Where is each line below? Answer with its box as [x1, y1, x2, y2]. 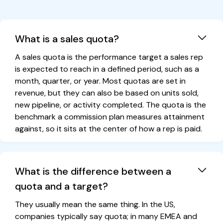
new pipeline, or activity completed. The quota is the [15, 100, 206, 110]
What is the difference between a [15, 165, 171, 178]
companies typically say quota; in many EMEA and [15, 211, 197, 222]
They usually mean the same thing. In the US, [15, 199, 175, 210]
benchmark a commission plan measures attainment [15, 111, 205, 122]
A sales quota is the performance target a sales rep [15, 52, 203, 62]
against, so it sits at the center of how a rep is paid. [15, 123, 202, 134]
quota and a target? [15, 180, 108, 193]
